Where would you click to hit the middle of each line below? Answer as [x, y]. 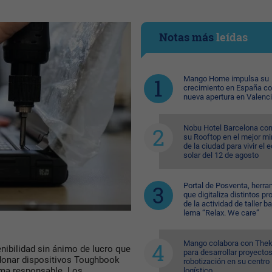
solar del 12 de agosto [221, 155]
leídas [232, 37]
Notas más [187, 37]
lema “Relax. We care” [221, 213]
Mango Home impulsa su [226, 79]
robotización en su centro [226, 261]
